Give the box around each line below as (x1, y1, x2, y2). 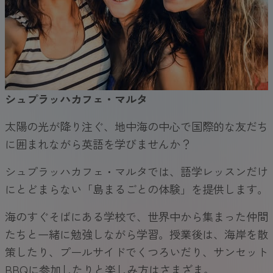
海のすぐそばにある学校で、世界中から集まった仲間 (5, 208, 268, 224)
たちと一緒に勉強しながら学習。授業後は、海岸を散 (5, 225, 268, 242)
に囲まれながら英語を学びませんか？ (5, 135, 191, 152)
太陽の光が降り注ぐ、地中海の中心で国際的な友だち (5, 118, 268, 134)
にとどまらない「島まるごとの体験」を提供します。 (5, 180, 268, 197)
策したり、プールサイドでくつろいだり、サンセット (5, 243, 268, 260)
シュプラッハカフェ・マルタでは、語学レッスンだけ (5, 163, 268, 179)
